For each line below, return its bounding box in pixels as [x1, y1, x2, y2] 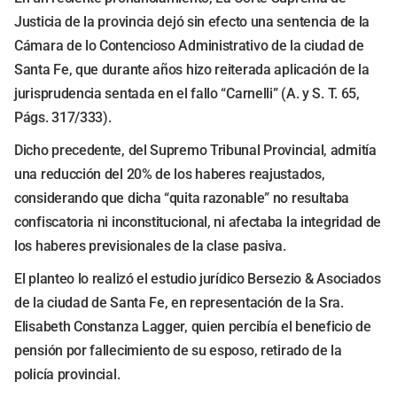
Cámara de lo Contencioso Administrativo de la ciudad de [14, 37, 364, 54]
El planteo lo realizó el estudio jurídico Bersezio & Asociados [14, 270, 381, 287]
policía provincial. [14, 366, 121, 383]
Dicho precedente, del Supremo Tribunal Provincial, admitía [14, 142, 377, 159]
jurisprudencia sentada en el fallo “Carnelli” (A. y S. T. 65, [14, 85, 360, 102]
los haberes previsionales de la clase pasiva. [14, 237, 286, 254]
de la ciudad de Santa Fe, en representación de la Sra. [14, 294, 344, 311]
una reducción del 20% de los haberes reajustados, [14, 166, 325, 183]
